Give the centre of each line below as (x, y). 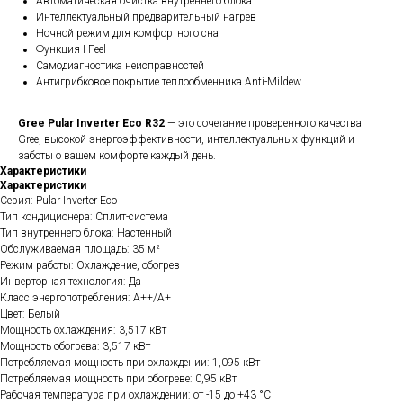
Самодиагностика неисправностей (120, 66)
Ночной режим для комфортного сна (127, 34)
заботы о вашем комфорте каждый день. (117, 156)
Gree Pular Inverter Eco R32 (91, 124)
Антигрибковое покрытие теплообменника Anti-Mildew (169, 82)
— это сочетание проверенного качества (263, 124)
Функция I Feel (71, 50)
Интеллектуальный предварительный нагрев (146, 18)
